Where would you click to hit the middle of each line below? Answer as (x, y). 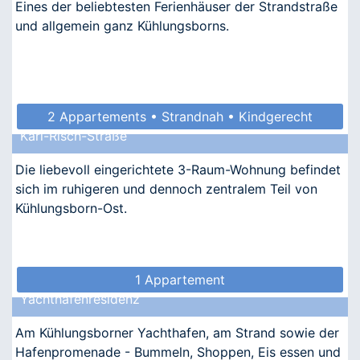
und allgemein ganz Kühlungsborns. (122, 25)
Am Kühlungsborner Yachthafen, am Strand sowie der (177, 332)
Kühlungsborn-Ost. (71, 208)
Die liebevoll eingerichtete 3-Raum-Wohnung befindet (178, 169)
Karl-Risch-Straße (74, 135)
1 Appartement (180, 279)
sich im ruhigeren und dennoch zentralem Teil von (166, 188)
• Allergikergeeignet (180, 142)
